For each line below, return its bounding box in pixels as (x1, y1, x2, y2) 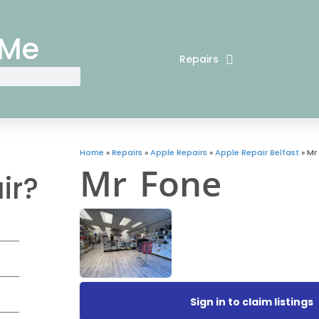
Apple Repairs (150, 146, 207, 158)
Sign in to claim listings (189, 295, 313, 310)
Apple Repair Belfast (214, 146, 299, 158)
